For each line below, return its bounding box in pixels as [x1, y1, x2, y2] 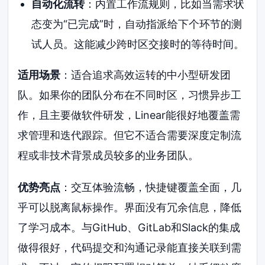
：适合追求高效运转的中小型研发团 [60, 69, 231, 82]
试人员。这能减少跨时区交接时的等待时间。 [31, 38, 244, 51]
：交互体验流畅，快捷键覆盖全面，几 [60, 180, 242, 193]
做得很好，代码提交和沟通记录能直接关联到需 [18, 241, 242, 254]
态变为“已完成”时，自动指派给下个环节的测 [31, 18, 242, 31]
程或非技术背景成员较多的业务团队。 [18, 149, 199, 162]
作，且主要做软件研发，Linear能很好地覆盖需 [18, 109, 241, 122]
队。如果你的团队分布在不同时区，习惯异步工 [18, 89, 242, 102]
